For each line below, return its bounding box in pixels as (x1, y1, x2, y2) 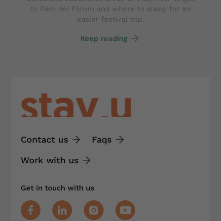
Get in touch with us (21, 184, 94, 193)
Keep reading (80, 34, 127, 43)
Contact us (21, 134, 69, 145)
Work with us (21, 155, 79, 166)
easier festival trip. (77, 15, 144, 24)
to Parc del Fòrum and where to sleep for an (31, 4, 190, 14)
